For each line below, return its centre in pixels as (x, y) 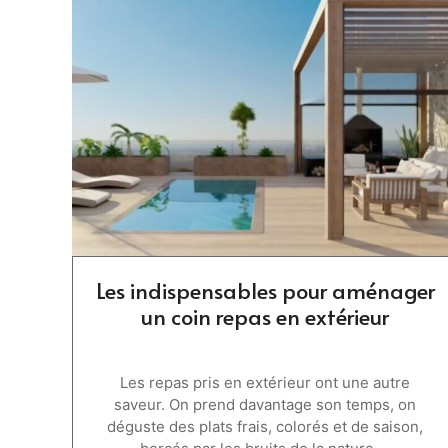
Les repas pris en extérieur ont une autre (265, 382)
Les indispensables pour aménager (265, 289)
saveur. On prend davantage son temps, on (265, 404)
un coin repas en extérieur (265, 315)
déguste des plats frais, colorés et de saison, (265, 426)
